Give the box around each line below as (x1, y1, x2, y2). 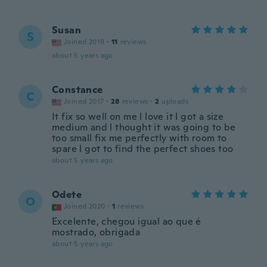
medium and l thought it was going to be (52, 121, 236, 133)
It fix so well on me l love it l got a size (52, 110, 224, 123)
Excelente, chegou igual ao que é (52, 215, 201, 228)
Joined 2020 (64, 201, 105, 211)
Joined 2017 (64, 97, 104, 106)
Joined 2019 (64, 37, 105, 46)
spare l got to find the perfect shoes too (52, 142, 234, 155)
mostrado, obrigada (52, 226, 141, 238)
